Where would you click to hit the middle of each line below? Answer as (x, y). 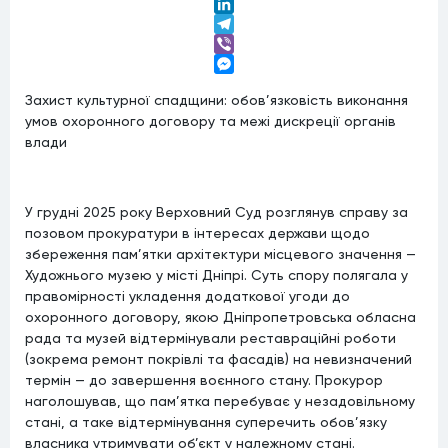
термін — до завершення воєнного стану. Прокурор (204, 379)
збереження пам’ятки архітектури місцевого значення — (220, 253)
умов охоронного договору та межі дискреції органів (210, 120)
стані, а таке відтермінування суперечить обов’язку (206, 421)
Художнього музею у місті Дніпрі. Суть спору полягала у (216, 274)
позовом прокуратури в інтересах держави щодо (197, 232)
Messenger (250, 84)
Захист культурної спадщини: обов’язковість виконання (216, 99)
